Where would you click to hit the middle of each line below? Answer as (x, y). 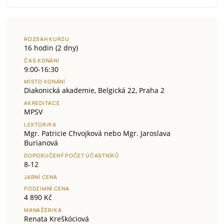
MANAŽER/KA (43, 210)
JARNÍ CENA (41, 177)
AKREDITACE (42, 103)
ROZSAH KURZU (47, 39)
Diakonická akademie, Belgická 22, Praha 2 (94, 90)
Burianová (41, 143)
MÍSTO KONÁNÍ (45, 82)
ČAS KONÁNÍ (42, 60)
